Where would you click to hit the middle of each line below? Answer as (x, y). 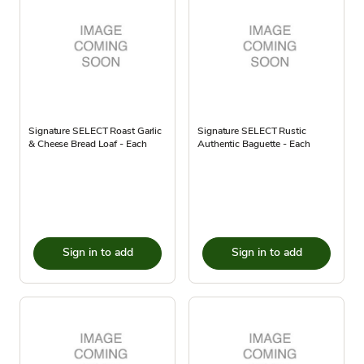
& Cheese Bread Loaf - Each (88, 144)
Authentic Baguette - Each (254, 144)
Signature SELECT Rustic (252, 131)
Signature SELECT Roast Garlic (95, 131)
